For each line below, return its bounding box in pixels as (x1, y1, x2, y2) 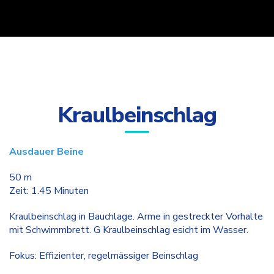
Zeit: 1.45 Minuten (9, 184, 89, 198)
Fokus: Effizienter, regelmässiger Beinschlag (9, 249, 198, 262)
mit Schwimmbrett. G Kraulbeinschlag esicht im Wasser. (9, 223, 248, 237)
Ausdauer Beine (9, 145, 84, 158)
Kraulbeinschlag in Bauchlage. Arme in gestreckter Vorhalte (9, 210, 263, 223)
